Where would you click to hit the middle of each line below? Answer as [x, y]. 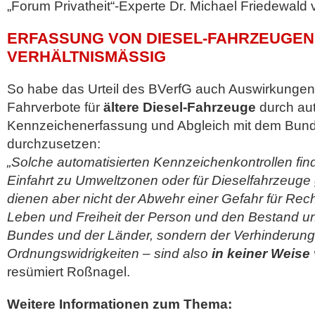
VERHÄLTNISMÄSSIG [81, 57]
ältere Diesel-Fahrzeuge [180, 107]
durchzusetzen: [54, 144]
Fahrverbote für [55, 107]
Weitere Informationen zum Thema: [120, 304]
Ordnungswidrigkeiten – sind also [109, 253]
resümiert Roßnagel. [69, 272]
